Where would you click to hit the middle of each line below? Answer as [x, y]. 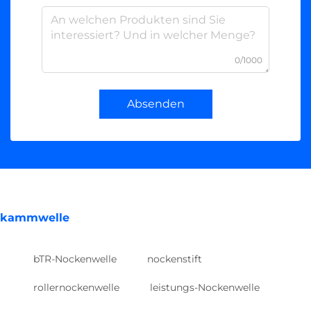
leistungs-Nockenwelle [205, 287]
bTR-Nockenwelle [75, 259]
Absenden [155, 103]
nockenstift [175, 259]
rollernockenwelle [76, 287]
